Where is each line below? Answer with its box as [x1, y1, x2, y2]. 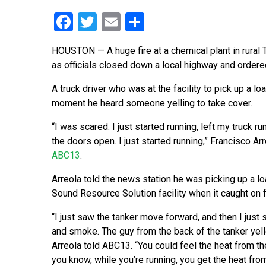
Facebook [73, 11, 152, 34]
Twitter [97, 11, 155, 34]
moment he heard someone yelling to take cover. [52, 97, 252, 109]
